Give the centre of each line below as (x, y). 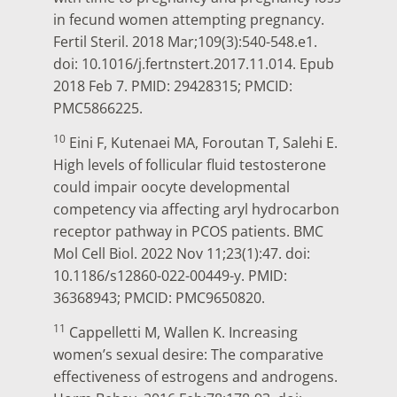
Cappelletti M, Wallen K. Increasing (182, 333)
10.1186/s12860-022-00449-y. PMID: (170, 276)
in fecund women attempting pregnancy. (189, 19)
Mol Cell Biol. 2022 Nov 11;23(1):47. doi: (182, 254)
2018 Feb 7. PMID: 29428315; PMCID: (173, 86)
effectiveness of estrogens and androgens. (195, 377)
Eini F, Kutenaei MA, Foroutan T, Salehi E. (202, 143)
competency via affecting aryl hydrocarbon (196, 210)
